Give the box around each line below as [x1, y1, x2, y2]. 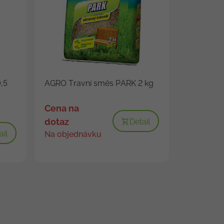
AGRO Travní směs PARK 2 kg [44, 78, 153, 88]
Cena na [44, 102, 79, 113]
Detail [129, 116, 150, 126]
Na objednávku [44, 129, 101, 139]
